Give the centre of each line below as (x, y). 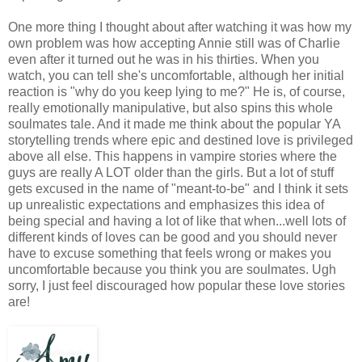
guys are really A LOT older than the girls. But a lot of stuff (171, 172)
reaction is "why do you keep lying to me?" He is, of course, (177, 91)
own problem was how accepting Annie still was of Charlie (174, 43)
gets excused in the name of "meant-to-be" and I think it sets (178, 188)
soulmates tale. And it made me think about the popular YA (174, 124)
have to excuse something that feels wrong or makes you (170, 253)
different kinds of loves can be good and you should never (173, 237)
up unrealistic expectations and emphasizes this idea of (166, 204)
